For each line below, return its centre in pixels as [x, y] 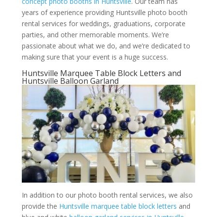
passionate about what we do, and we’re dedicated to [106, 46]
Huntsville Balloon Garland [70, 81]
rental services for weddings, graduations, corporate [103, 24]
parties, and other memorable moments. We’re [95, 35]
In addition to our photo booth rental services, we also [107, 195]
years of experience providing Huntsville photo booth [104, 13]
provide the [40, 206]
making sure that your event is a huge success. [95, 57]
